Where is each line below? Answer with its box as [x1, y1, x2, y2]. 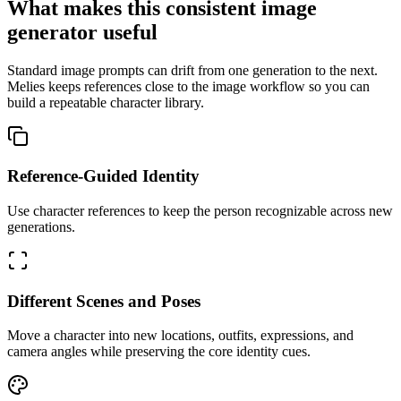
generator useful [7, 20, 158, 44]
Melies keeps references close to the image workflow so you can [7, 78, 370, 94]
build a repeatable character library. [7, 94, 204, 110]
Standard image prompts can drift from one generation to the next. [7, 62, 378, 78]
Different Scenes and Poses [7, 291, 200, 311]
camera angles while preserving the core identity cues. [7, 344, 311, 360]
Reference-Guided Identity [7, 166, 200, 186]
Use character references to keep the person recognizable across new [7, 203, 393, 218]
